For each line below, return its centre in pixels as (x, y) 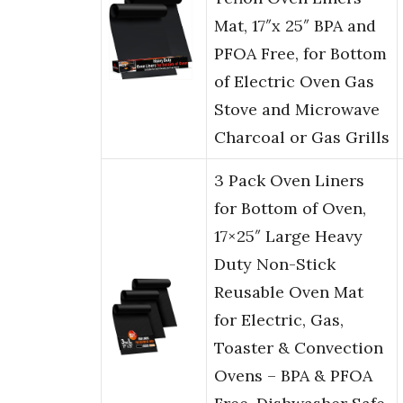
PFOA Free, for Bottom (300, 54)
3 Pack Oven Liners (289, 181)
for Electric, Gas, (279, 320)
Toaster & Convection (299, 348)
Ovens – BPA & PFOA (293, 376)
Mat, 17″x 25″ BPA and (295, 26)
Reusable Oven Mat (289, 292)
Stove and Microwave (297, 110)
